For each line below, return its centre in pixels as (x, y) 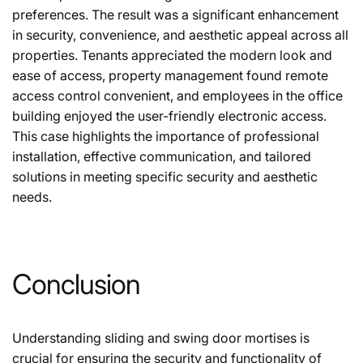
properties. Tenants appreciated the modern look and (172, 56)
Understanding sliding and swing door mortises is (161, 338)
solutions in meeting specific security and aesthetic (165, 177)
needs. (32, 197)
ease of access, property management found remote (170, 76)
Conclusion (76, 284)
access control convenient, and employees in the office (177, 96)
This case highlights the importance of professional (166, 137)
